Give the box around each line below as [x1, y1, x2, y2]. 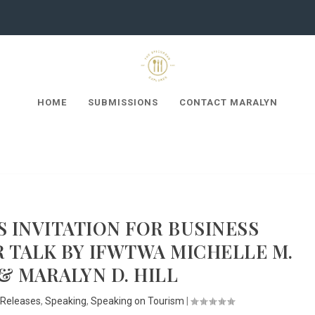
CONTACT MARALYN [179, 97, 278, 108]
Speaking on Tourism [90, 295, 184, 307]
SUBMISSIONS [88, 97, 158, 108]
